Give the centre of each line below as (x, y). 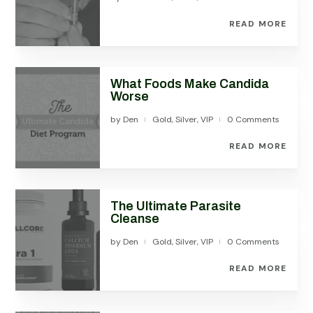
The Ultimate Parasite (176, 206)
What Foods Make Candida (190, 84)
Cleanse (135, 219)
